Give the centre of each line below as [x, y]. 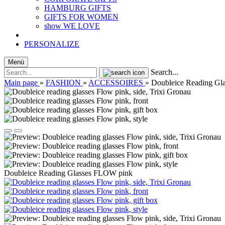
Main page [21, 83]
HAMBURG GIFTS [78, 8]
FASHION [63, 83]
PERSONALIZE [52, 44]
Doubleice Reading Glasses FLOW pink [68, 173]
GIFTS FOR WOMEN [81, 17]
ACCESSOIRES [116, 83]
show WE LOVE [72, 26]
